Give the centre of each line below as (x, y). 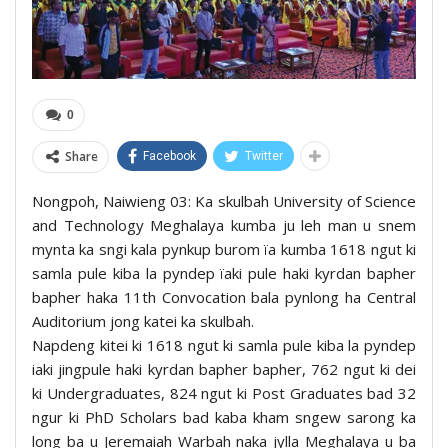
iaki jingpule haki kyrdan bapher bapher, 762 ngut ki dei (224, 368)
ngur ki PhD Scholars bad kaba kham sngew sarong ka (224, 416)
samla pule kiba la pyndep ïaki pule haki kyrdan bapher (224, 272)
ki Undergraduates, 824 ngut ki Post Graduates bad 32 (224, 392)
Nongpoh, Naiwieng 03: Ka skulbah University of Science (224, 200)
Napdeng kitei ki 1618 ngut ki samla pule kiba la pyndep (224, 344)
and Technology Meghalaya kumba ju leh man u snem (224, 224)
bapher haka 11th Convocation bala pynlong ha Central (224, 296)
